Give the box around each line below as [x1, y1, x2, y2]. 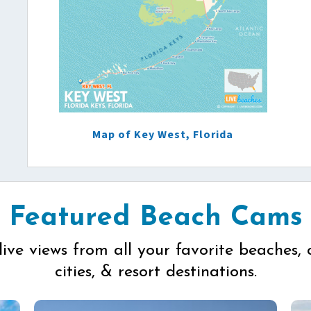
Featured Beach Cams [8, 204, 303, 232]
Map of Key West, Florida [92, 127, 233, 142]
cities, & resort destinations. [54, 264, 257, 280]
